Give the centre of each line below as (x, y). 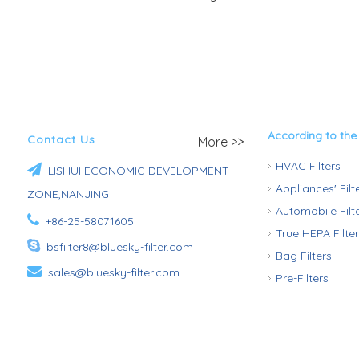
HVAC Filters (308, 166)
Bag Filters (304, 256)
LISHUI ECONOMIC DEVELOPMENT (137, 171)
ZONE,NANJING (68, 194)
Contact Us (61, 139)
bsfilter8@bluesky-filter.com (117, 247)
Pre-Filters (302, 278)
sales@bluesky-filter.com (114, 272)
